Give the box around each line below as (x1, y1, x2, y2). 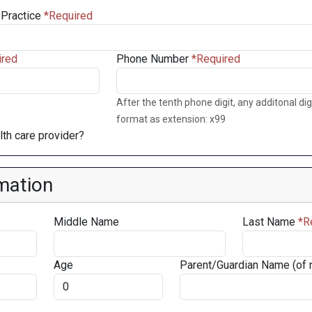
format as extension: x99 (116, 114, 226, 125)
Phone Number (116, 52, 189, 65)
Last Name (242, 215, 295, 228)
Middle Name (53, 215, 119, 228)
